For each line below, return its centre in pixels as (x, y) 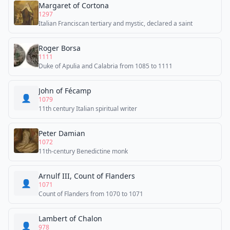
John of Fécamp (65, 91)
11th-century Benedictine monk (83, 151)
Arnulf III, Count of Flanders (87, 176)
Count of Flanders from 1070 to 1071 (91, 194)
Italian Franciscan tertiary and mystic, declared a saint (116, 23)
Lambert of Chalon (70, 218)
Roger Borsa (60, 48)
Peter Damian (62, 133)
